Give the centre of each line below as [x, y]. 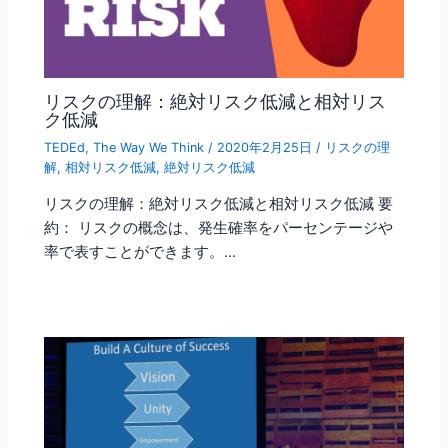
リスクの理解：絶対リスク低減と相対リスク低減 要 [219, 204]
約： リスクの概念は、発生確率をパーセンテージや [219, 228]
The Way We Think [149, 147]
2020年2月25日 [267, 147]
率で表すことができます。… [140, 252]
